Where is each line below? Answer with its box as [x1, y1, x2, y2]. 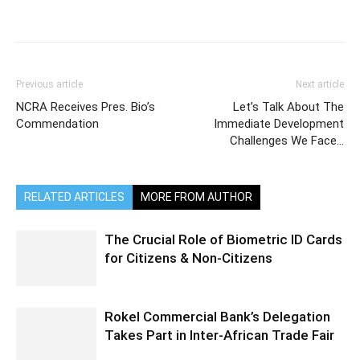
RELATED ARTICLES [24, 190, 125, 204]
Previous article [16, 79, 83, 91]
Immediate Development [214, 117, 344, 132]
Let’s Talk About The [233, 100, 344, 115]
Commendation [16, 117, 99, 132]
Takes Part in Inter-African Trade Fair [104, 327, 334, 344]
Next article [296, 79, 344, 91]
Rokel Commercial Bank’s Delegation [104, 309, 330, 325]
